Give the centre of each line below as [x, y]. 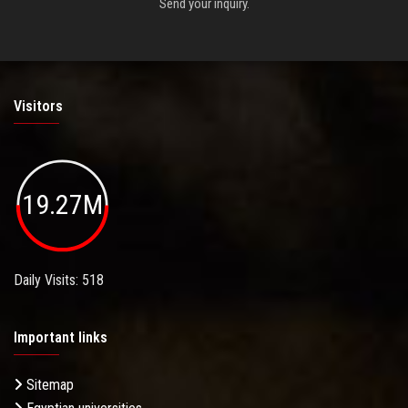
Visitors [38, 106]
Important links [61, 337]
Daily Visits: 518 [59, 280]
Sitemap [48, 384]
